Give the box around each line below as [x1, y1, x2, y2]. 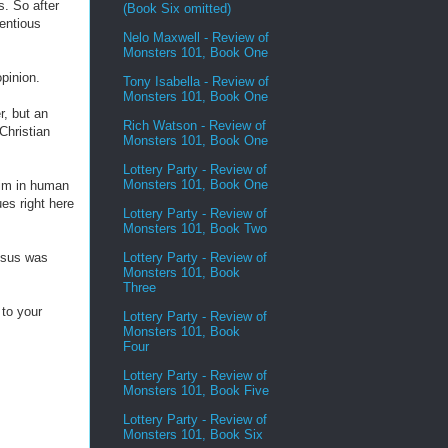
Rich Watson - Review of [123, 117, 266, 133]
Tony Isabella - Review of [123, 73, 269, 89]
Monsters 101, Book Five [123, 382, 269, 398]
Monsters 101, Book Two [123, 220, 267, 236]
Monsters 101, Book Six [123, 426, 263, 442]
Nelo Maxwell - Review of [123, 29, 269, 45]
